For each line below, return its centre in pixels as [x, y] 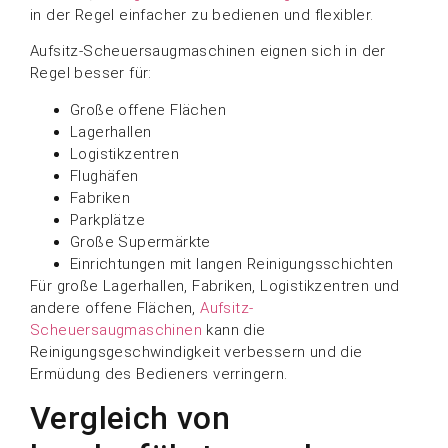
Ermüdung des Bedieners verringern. [159, 373]
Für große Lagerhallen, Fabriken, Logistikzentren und [215, 285]
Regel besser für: [91, 73]
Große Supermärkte [140, 241]
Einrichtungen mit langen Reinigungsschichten [232, 263]
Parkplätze [107, 219]
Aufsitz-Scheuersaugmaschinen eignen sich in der [208, 51]
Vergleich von [130, 417]
